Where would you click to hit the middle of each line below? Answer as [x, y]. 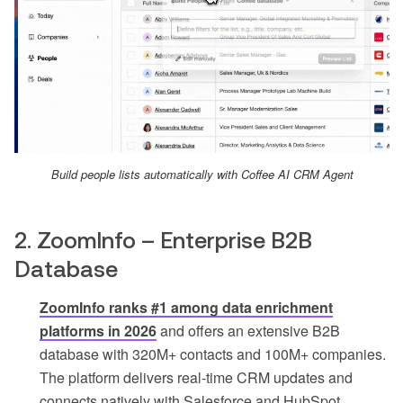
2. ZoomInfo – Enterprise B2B [163, 241]
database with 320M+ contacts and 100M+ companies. [213, 354]
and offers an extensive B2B [248, 331]
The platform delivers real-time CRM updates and [196, 378]
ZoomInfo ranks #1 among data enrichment [186, 308]
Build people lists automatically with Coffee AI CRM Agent [202, 175]
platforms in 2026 [98, 331]
